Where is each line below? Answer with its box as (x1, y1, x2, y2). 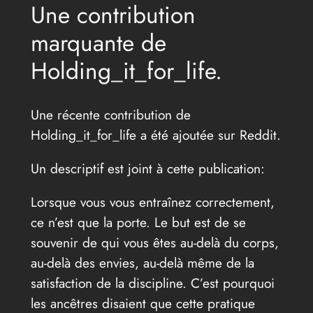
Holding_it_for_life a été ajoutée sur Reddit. (30, 124, 281, 145)
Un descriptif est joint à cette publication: (30, 159, 265, 179)
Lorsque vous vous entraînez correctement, (30, 192, 275, 212)
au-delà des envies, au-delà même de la (30, 253, 254, 273)
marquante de (30, 26, 166, 61)
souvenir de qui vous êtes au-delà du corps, (30, 233, 279, 253)
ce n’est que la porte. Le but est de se (30, 212, 246, 233)
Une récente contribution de (30, 104, 191, 124)
